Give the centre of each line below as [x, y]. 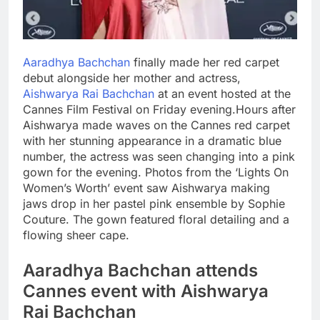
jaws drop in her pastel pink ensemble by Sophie [154, 204]
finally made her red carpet [205, 62]
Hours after [266, 110]
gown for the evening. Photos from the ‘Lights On [156, 172]
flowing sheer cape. [76, 235]
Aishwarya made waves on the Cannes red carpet [156, 125]
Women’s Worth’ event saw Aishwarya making [146, 188]
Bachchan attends [181, 271]
